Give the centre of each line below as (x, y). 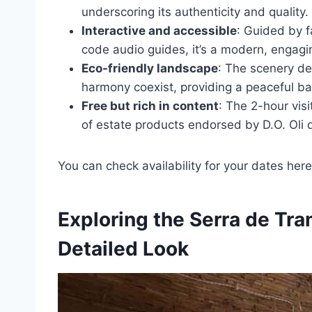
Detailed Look (123, 249)
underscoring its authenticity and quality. (195, 12)
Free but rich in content (150, 106)
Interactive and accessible (159, 31)
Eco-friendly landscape (150, 69)
